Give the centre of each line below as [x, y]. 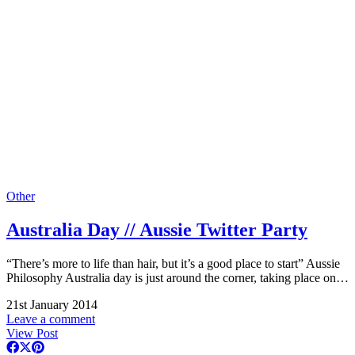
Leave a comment [51, 319]
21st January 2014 [52, 304]
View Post [32, 333]
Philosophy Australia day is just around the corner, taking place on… [177, 277]
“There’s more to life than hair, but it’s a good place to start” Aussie [173, 263]
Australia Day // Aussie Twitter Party [157, 229]
